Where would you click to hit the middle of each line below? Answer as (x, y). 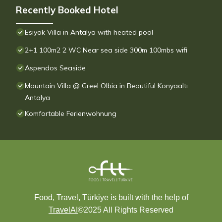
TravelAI (63, 210)
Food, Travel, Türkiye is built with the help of (111, 198)
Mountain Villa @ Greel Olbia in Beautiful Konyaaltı (106, 86)
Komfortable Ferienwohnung (71, 114)
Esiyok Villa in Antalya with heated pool (89, 32)
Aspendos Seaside (55, 68)
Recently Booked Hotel (67, 10)
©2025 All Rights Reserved (126, 210)
